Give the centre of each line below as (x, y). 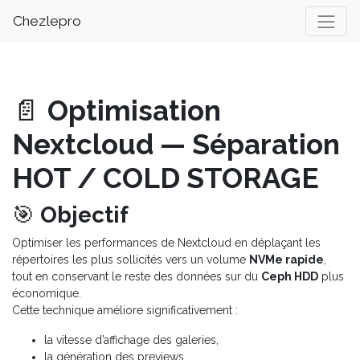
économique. (47, 293)
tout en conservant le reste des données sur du (137, 276)
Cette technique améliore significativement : (125, 310)
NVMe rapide (286, 259)
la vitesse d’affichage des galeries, (131, 340)
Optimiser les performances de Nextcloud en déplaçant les (166, 242)
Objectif (84, 215)
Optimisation (134, 110)
